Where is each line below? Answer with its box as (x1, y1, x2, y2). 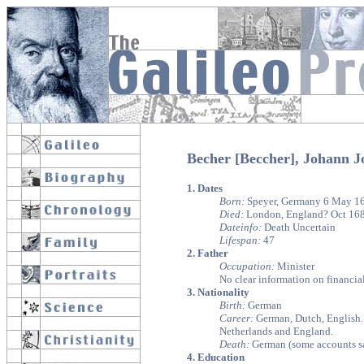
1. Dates (187, 182, 223, 194)
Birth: (219, 299, 245, 311)
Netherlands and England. (219, 325, 333, 337)
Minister (275, 260, 314, 272)
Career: (219, 312, 253, 324)
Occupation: (219, 260, 275, 272)
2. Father (187, 247, 228, 259)
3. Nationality (187, 286, 249, 298)
